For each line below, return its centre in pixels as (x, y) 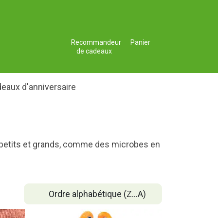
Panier (140, 43)
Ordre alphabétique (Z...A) (97, 194)
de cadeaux (94, 51)
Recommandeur (96, 43)
